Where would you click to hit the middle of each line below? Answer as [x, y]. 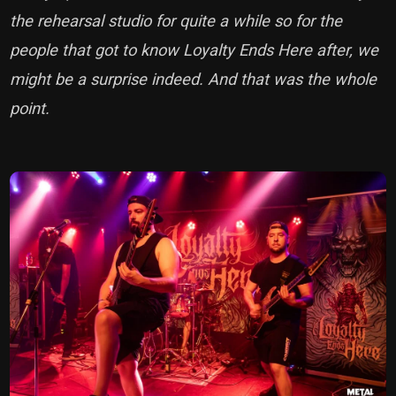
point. [30, 109]
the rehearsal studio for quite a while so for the [176, 21]
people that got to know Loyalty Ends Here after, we [194, 50]
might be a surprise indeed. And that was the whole [194, 80]
